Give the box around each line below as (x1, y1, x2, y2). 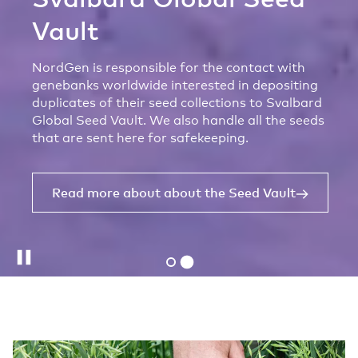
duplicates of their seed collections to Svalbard (32, 95, 322, 111)
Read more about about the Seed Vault (52, 185, 296, 201)
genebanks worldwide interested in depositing (32, 78, 318, 93)
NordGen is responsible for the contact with (32, 60, 305, 76)
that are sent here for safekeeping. (32, 130, 249, 146)
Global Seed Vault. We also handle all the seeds (32, 113, 324, 129)
